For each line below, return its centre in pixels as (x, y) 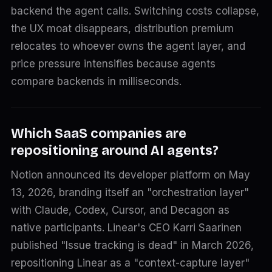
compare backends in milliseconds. (96, 81)
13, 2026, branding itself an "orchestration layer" (130, 192)
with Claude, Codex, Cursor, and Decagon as (120, 210)
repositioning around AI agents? (114, 151)
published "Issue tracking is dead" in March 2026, (132, 245)
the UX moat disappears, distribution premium (122, 29)
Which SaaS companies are (98, 134)
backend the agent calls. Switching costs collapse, (135, 11)
